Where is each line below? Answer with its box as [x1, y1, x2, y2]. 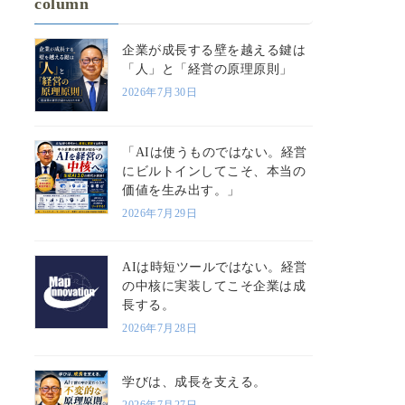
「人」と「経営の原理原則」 [122, 61, 293, 76]
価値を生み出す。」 [122, 183, 240, 197]
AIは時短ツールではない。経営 [122, 259, 307, 274]
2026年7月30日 [122, 85, 198, 99]
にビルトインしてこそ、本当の [122, 164, 306, 178]
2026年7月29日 [122, 206, 198, 220]
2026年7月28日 [122, 321, 198, 334]
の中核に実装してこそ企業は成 [122, 278, 306, 293]
